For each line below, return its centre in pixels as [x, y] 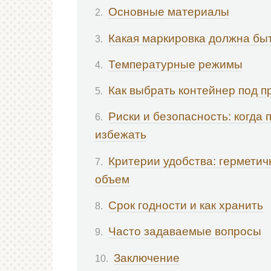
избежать [121, 135]
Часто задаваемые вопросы [185, 232]
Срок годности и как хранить [186, 206]
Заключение [147, 258]
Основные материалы [169, 12]
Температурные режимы [175, 64]
